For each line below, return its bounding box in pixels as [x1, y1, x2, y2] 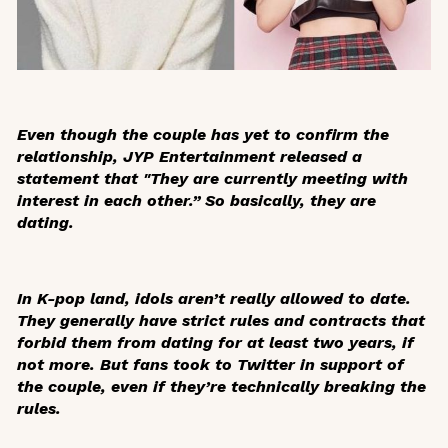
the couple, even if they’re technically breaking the [17, 377, 426, 397]
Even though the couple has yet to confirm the [17, 125, 389, 145]
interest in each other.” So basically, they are [17, 191, 376, 211]
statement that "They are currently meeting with [17, 169, 408, 189]
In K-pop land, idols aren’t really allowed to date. [17, 289, 411, 309]
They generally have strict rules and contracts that [17, 311, 425, 331]
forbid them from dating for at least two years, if [17, 333, 414, 353]
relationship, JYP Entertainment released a [17, 147, 362, 167]
